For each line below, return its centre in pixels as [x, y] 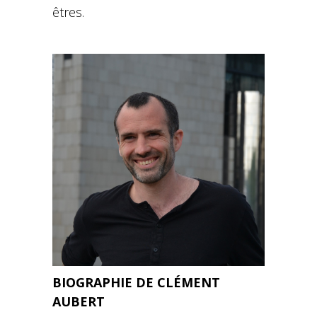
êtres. [68, 12]
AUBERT [79, 301]
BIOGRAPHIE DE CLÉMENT [136, 282]
